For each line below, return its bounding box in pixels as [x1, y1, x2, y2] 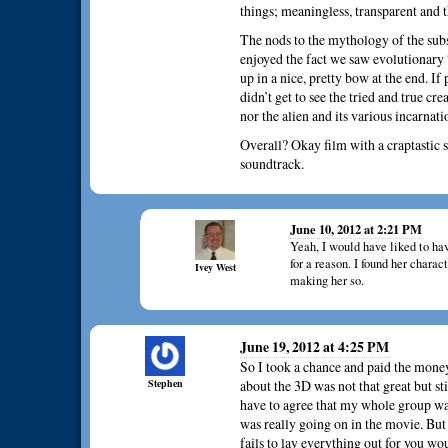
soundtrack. [240, 154, 304, 174]
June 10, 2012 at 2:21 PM [290, 220, 422, 239]
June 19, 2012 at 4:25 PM [240, 336, 389, 358]
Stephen [147, 376, 183, 391]
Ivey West [194, 260, 236, 275]
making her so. [290, 272, 364, 290]
